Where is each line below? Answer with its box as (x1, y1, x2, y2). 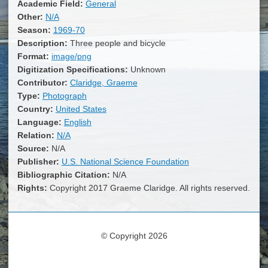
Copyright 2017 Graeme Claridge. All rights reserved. (49, 182, 250, 193)
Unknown (130, 64, 166, 74)
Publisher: (17, 156, 62, 166)
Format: (17, 51, 51, 61)
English (63, 117, 92, 127)
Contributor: (17, 77, 70, 87)
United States (55, 103, 106, 114)
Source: (17, 143, 51, 153)
